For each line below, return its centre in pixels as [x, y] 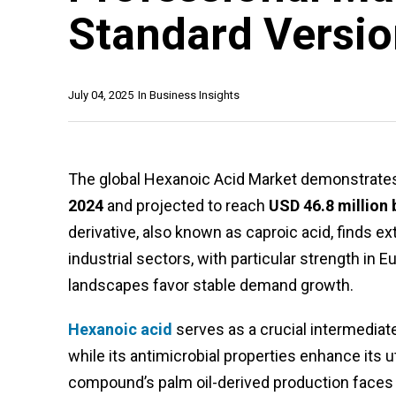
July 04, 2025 [101, 95]
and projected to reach [186, 205]
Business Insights [194, 95]
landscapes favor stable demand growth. [211, 285]
